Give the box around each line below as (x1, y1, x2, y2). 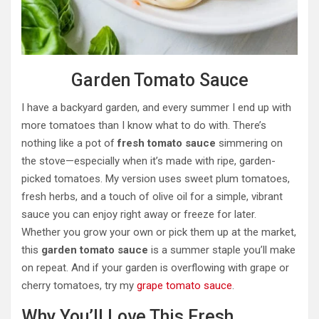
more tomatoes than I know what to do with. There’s (21, 119, 266, 132)
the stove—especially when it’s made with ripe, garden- (21, 155, 276, 168)
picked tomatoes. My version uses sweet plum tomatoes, (21, 172, 290, 186)
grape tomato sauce (137, 279, 232, 293)
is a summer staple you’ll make (148, 244, 296, 257)
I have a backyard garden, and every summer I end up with (21, 101, 291, 115)
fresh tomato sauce (117, 137, 216, 150)
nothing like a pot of (21, 137, 117, 150)
